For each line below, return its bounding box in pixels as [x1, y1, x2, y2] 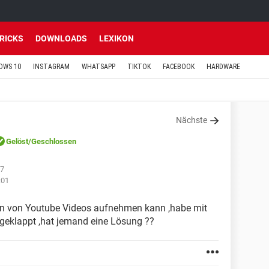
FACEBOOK [163, 62, 195, 71]
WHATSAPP [82, 62, 115, 71]
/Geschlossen [28, 137, 76, 146]
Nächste [176, 115, 207, 125]
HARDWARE [207, 62, 240, 71]
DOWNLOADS [35, 34, 87, 43]
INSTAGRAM [33, 62, 70, 71]
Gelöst [6, 137, 28, 146]
